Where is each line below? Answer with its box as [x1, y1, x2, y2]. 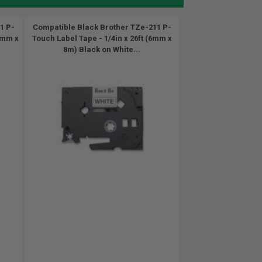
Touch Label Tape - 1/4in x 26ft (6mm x [32, 34, 172, 43]
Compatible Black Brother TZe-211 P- [32, 23, 171, 32]
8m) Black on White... [63, 45, 140, 54]
